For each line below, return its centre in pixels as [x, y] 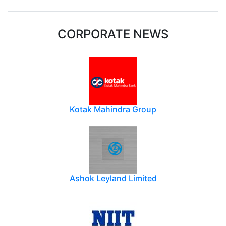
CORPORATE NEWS [113, 34]
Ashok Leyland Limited [113, 178]
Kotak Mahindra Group [113, 110]
